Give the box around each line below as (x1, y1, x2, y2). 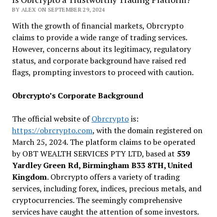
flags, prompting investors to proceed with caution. (12, 67, 194, 78)
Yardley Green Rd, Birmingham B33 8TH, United (12, 160, 192, 171)
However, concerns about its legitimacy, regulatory (12, 44, 191, 55)
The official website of (12, 113, 92, 124)
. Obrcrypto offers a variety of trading (46, 171, 180, 183)
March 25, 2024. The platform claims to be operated (12, 137, 195, 148)
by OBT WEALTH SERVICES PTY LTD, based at (12, 148, 177, 159)
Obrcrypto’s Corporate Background (12, 90, 143, 101)
